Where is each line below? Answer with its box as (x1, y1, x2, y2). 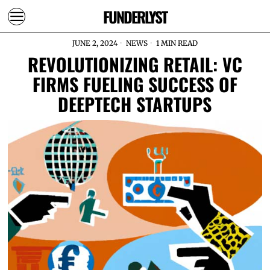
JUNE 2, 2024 (72, 39, 118, 48)
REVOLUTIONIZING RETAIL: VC (27, 51, 242, 78)
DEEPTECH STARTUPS (58, 90, 212, 118)
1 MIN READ (154, 39, 198, 48)
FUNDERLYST (102, 5, 167, 28)
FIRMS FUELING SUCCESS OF (32, 71, 237, 98)
